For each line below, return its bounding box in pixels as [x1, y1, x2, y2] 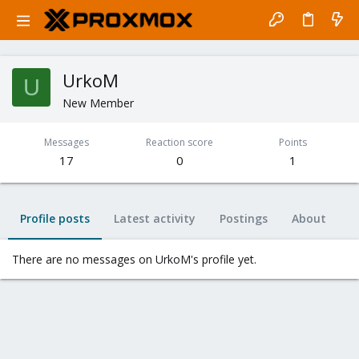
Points [278, 135, 307, 149]
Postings [220, 211, 268, 226]
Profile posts [20, 211, 90, 226]
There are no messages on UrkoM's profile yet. [12, 252, 256, 267]
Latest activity [114, 211, 196, 226]
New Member [63, 95, 134, 111]
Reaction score [146, 135, 213, 149]
